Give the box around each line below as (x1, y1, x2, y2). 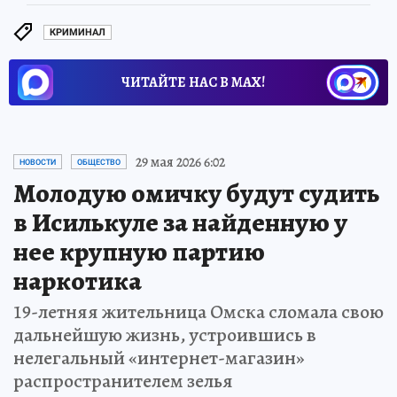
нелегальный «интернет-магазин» (13, 344, 305, 371)
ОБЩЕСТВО (77, 157, 121, 167)
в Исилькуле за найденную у (13, 204, 347, 240)
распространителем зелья (13, 367, 233, 394)
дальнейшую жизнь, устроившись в (13, 321, 316, 348)
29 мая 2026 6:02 (136, 152, 225, 172)
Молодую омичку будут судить (13, 175, 379, 211)
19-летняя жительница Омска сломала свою (13, 298, 384, 325)
